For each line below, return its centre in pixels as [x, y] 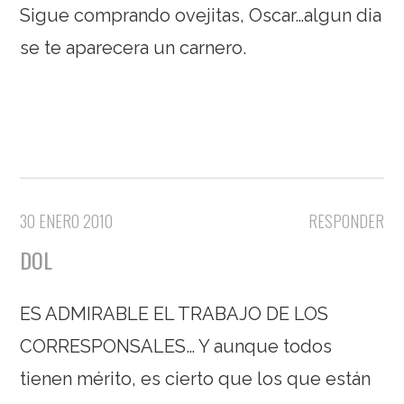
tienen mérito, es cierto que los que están [196, 379]
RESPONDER [346, 221]
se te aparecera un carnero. [133, 48]
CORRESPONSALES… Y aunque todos [176, 347]
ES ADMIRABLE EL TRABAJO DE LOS [174, 314]
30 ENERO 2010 [67, 221]
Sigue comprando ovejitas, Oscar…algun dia [201, 16]
